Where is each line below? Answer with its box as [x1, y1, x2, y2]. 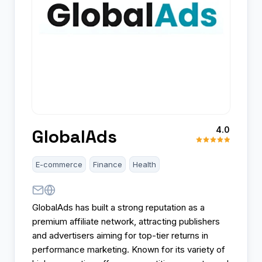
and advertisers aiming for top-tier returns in [32, 229, 208, 241]
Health [133, 159, 156, 169]
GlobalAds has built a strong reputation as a [32, 201, 205, 213]
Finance [93, 159, 122, 169]
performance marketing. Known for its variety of [32, 243, 225, 255]
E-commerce [36, 159, 82, 169]
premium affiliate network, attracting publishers [32, 215, 220, 227]
